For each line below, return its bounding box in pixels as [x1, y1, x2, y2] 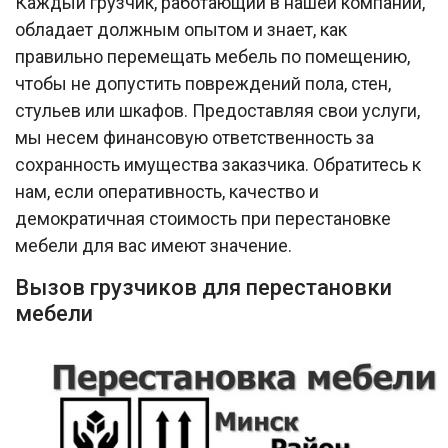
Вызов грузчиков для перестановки [15, 274, 392, 300]
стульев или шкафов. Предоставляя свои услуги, [15, 99, 420, 121]
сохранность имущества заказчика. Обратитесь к [15, 153, 421, 175]
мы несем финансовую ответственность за [15, 126, 374, 148]
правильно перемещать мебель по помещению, [15, 45, 410, 67]
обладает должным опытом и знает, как [15, 18, 347, 40]
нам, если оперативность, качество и [15, 180, 319, 202]
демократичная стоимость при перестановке [15, 207, 391, 229]
